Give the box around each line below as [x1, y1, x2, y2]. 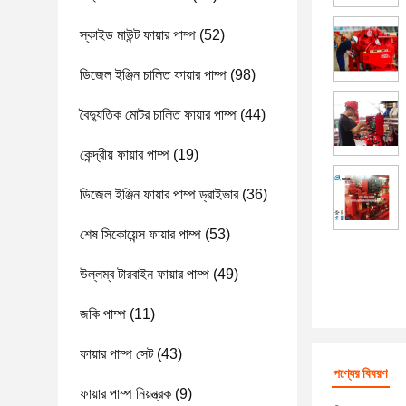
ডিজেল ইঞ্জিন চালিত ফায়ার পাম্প [80, 67, 227, 82]
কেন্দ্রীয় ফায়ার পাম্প [80, 147, 169, 162]
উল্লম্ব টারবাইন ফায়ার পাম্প [80, 266, 209, 282]
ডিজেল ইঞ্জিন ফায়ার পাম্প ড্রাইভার [80, 187, 238, 202]
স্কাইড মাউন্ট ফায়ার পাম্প [80, 27, 196, 43]
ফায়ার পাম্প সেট [80, 346, 153, 362]
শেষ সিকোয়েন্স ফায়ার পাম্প [80, 227, 201, 242]
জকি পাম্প [80, 306, 126, 322]
